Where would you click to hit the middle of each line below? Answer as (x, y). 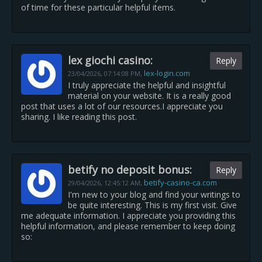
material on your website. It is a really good (149, 96)
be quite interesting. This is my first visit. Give (152, 205)
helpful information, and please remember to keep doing (128, 226)
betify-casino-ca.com (180, 182)
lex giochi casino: (110, 60)
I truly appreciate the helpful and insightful (147, 85)
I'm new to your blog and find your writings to (154, 194)
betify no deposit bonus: (130, 170)
